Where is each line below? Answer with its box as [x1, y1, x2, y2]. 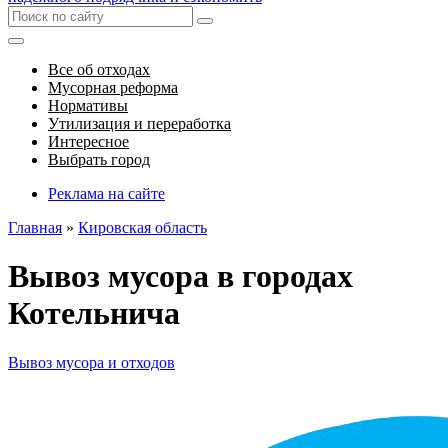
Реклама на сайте [48, 185, 165, 202]
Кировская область [78, 219, 207, 236]
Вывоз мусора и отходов [8, 353, 175, 371]
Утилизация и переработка [48, 115, 231, 132]
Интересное [48, 133, 129, 150]
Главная [8, 219, 62, 236]
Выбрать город [48, 151, 150, 168]
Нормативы [48, 97, 128, 114]
